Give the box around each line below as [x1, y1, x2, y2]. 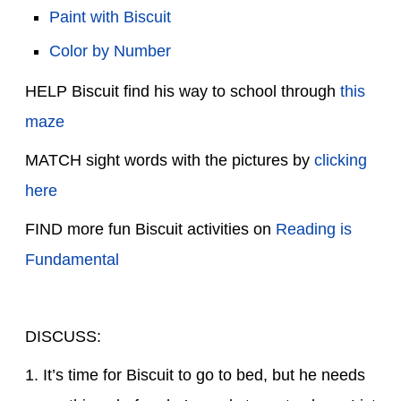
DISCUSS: [25, 327, 101, 346]
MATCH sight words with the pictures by [25, 150, 314, 169]
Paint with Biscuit [49, 7, 171, 26]
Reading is [276, 219, 352, 238]
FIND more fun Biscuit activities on [25, 219, 276, 238]
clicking [314, 150, 367, 169]
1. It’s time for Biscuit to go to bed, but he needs [25, 365, 365, 384]
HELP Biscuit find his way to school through [25, 81, 340, 100]
